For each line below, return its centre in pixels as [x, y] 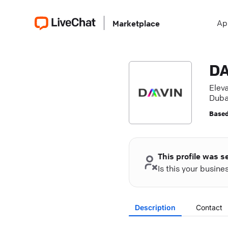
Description [155, 207]
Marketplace [136, 23]
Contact [209, 207]
